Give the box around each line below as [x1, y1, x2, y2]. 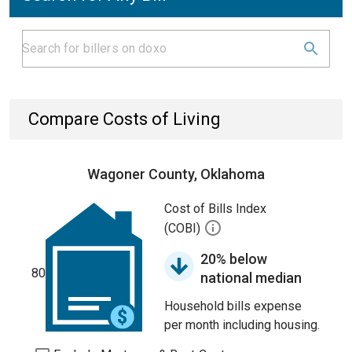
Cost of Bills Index [164, 201, 266, 216]
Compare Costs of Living [28, 109, 221, 129]
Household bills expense [164, 299, 302, 313]
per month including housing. [164, 317, 320, 332]
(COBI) [164, 221, 203, 236]
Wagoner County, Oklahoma [87, 166, 265, 182]
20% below [200, 251, 267, 267]
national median [200, 269, 302, 286]
